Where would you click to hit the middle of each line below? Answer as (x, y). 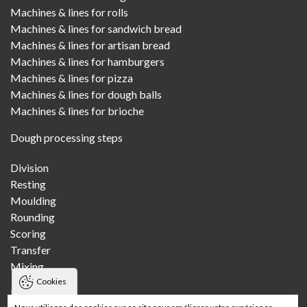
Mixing (27, 266)
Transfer (30, 249)
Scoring (28, 233)
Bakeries (31, 293)
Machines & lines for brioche (77, 110)
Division (29, 167)
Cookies (51, 281)
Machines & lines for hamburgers (87, 61)
